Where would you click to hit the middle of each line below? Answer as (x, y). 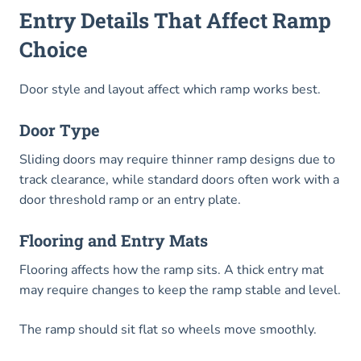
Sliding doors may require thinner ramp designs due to (177, 160)
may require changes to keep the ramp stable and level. (180, 290)
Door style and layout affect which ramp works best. (170, 90)
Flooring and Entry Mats (114, 241)
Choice (54, 50)
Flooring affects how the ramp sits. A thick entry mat (172, 270)
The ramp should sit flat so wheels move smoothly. (168, 330)
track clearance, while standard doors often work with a (179, 180)
